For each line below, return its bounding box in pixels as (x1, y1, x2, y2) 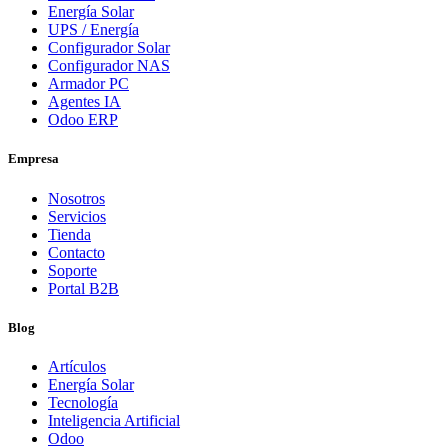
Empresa (8, 151, 59, 167)
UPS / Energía (48, 21, 139, 39)
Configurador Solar (48, 39, 170, 57)
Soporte (48, 261, 97, 279)
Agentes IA (48, 93, 121, 111)
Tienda (48, 225, 91, 243)
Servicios (48, 207, 106, 225)
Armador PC (48, 75, 129, 93)
